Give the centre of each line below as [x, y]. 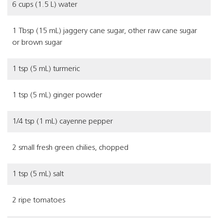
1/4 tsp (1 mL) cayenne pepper [63, 122]
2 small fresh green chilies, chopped [70, 148]
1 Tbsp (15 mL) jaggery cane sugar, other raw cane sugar [105, 31]
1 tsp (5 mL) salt [38, 174]
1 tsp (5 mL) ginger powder [57, 95]
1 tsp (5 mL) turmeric [46, 69]
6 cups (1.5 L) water [45, 5]
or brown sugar [37, 43]
